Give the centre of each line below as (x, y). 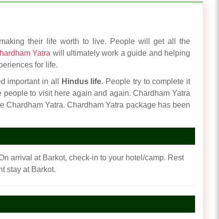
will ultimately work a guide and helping (120, 53)
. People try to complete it (146, 81)
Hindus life (81, 81)
